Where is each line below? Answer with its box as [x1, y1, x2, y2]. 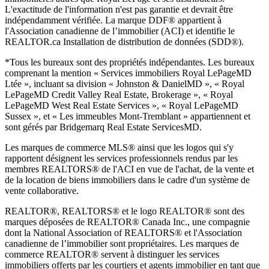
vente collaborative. [5, 186, 79, 196]
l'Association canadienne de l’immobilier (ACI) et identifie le [5, 26, 235, 37]
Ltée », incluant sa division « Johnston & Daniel [5, 79, 187, 89]
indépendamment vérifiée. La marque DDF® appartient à [5, 15, 222, 26]
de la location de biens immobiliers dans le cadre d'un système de [5, 175, 250, 186]
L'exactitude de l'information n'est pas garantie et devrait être [5, 4, 233, 15]
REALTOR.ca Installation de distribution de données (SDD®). [5, 37, 244, 47]
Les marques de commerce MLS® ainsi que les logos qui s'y [5, 142, 234, 153]
